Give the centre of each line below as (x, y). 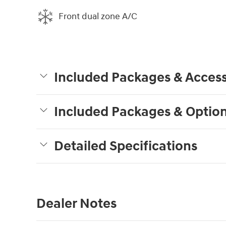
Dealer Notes (76, 204)
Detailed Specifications (126, 146)
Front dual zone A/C (98, 17)
